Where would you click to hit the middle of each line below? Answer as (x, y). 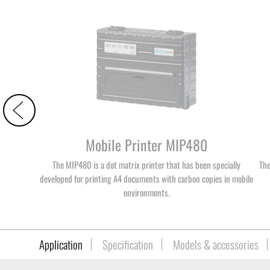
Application (61, 244)
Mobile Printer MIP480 (147, 145)
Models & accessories (216, 244)
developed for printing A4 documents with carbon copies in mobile (147, 179)
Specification (128, 244)
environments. (146, 193)
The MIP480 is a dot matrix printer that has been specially (147, 165)
